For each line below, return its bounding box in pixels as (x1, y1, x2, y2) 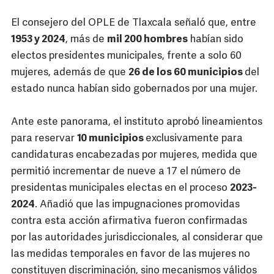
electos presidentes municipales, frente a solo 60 (11, 51, 242, 62)
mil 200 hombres (107, 34, 188, 45)
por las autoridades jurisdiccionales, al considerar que (11, 232, 263, 243)
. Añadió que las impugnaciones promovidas (35, 199, 240, 210)
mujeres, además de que (11, 67, 128, 78)
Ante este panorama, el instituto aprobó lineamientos (11, 117, 262, 128)
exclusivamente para (146, 133, 243, 144)
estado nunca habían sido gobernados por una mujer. (11, 84, 257, 95)
